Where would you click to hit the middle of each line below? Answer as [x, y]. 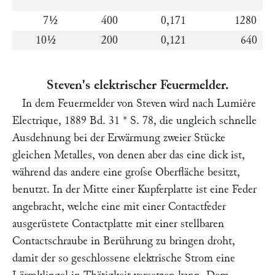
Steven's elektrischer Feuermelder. [137, 85]
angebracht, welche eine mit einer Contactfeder [119, 207]
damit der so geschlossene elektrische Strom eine [124, 258]
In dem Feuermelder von [79, 103]
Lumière [236, 103]
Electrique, [37, 121]
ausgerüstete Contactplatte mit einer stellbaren [118, 224]
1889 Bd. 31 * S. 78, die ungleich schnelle [159, 121]
